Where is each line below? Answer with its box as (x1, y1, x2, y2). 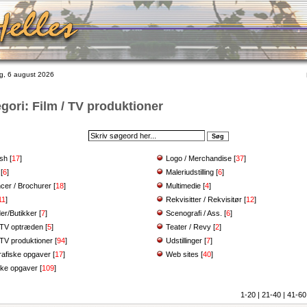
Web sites (165, 250, 199, 258)
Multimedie (165, 182, 201, 190)
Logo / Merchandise (165, 154, 232, 162)
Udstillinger (165, 236, 202, 245)
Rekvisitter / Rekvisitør (165, 195, 242, 204)
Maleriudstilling (165, 168, 214, 176)
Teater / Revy (165, 223, 211, 231)
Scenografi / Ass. (165, 209, 222, 217)
